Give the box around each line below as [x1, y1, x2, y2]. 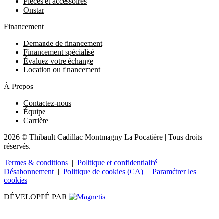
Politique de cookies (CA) [63, 167, 143, 175]
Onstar [23, 5, 44, 14]
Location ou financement [23, 65, 100, 74]
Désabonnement [4, 167, 54, 175]
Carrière [23, 116, 48, 125]
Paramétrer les [153, 167, 196, 175]
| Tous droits [163, 132, 202, 141]
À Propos [4, 82, 33, 90]
